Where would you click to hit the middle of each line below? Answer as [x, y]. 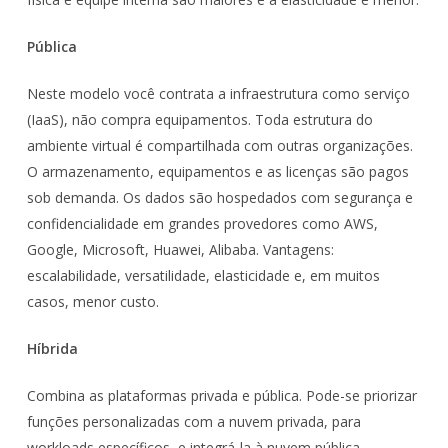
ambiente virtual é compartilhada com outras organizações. [219, 145]
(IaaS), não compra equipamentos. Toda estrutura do [199, 119]
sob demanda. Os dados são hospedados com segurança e [219, 197]
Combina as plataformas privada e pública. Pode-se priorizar [221, 395]
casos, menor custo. [92, 301]
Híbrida [52, 348]
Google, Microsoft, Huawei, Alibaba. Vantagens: [180, 249]
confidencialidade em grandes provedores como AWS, [202, 223]
